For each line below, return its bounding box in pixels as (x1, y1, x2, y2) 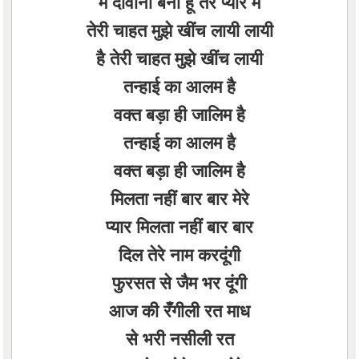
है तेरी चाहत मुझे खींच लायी (96, 45, 263, 71)
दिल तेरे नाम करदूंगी (119, 241, 240, 267)
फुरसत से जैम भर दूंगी (112, 269, 247, 295)
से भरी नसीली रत (125, 325, 234, 351)
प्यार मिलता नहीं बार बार (106, 213, 253, 239)
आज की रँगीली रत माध (109, 297, 250, 323)
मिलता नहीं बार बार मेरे (110, 185, 249, 211)
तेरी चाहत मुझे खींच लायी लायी (86, 17, 273, 42)
